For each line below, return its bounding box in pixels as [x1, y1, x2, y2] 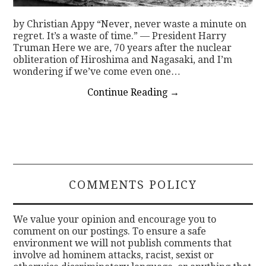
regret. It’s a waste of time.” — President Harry [13, 30, 227, 42]
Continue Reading [87, 87, 170, 98]
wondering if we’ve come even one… [13, 66, 181, 77]
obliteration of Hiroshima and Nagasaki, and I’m [13, 54, 233, 65]
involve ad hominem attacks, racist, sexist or [13, 249, 214, 261]
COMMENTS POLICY [69, 178, 197, 192]
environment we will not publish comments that [13, 237, 232, 249]
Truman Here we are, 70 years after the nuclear [13, 42, 232, 53]
